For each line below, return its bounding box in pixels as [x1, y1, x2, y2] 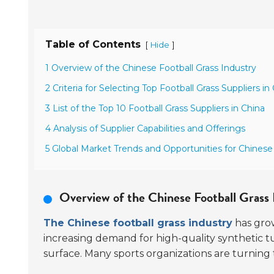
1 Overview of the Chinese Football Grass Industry [45, 62, 256, 73]
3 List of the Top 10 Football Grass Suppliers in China [45, 103, 265, 114]
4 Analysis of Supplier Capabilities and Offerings [45, 123, 245, 134]
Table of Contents [45, 39, 141, 50]
